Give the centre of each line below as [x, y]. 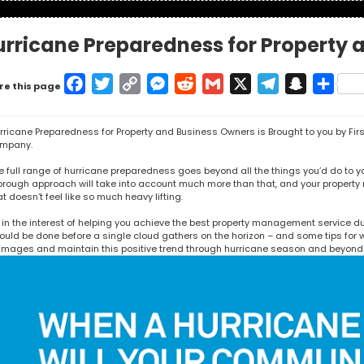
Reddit [217, 83]
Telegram [310, 83]
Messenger [204, 83]
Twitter [136, 83]
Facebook [118, 83]
